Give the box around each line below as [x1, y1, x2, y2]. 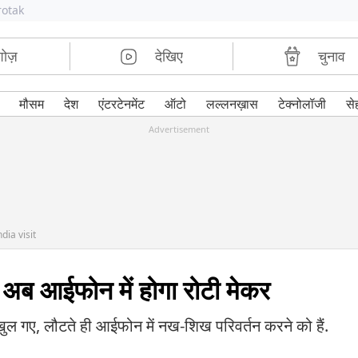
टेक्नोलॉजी [277, 95, 326, 113]
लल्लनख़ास [205, 95, 258, 113]
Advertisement [149, 123, 209, 135]
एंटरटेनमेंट [97, 95, 145, 113]
